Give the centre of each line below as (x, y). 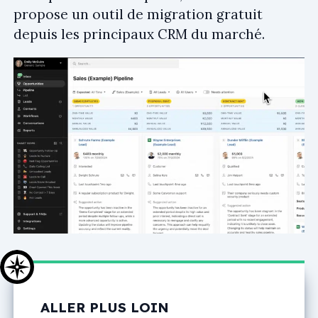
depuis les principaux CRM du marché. (139, 34)
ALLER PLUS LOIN (105, 307)
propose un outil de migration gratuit (138, 14)
